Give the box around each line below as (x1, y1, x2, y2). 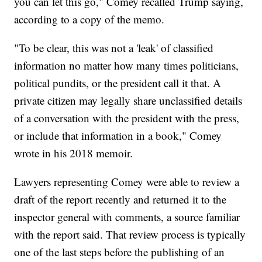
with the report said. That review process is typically (14, 227, 246, 242)
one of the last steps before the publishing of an (14, 244, 225, 260)
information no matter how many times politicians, (14, 58, 239, 73)
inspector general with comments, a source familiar (14, 209, 240, 225)
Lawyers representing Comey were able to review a (14, 174, 240, 189)
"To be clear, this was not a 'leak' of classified (14, 40, 214, 56)
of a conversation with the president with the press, (14, 111, 240, 126)
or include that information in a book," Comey (14, 128, 222, 143)
